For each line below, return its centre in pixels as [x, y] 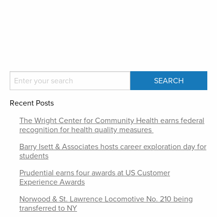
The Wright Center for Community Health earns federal [112, 121]
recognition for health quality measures [86, 130]
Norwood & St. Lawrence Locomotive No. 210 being [106, 199]
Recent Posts [32, 103]
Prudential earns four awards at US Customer [95, 173]
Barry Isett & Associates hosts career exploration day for [113, 147]
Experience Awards [52, 182]
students [34, 156]
